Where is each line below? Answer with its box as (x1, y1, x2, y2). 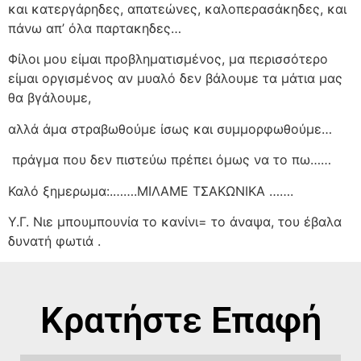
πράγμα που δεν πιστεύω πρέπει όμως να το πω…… (12, 151, 331, 168)
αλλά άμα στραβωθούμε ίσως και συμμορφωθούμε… (8, 120, 332, 137)
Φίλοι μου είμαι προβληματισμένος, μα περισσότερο (8, 51, 328, 68)
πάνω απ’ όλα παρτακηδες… (8, 20, 181, 37)
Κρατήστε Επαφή (39, 299, 322, 342)
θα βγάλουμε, (8, 89, 91, 106)
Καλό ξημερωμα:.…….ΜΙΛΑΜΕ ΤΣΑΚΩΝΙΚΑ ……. (8, 182, 293, 199)
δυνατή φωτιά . (8, 232, 101, 249)
